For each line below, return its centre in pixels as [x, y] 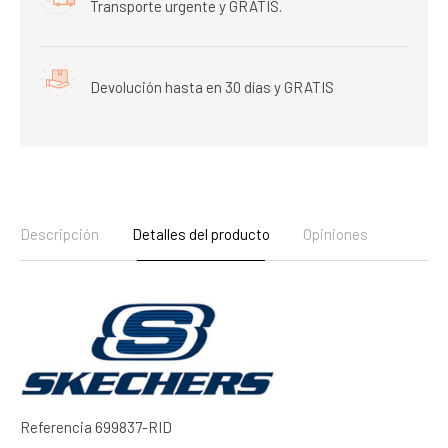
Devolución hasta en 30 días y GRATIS [212, 86]
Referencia [56, 426]
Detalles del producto [201, 233]
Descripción [59, 233]
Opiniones [335, 233]
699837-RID [133, 426]
